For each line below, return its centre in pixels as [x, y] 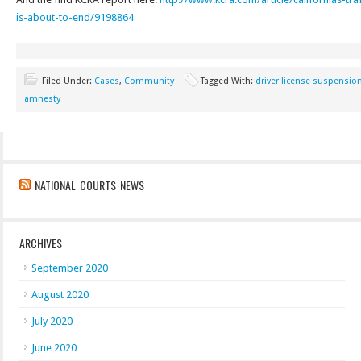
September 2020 [70, 268]
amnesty [42, 99]
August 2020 [60, 295]
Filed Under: [68, 81]
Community [149, 81]
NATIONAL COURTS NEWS [89, 185]
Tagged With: [228, 81]
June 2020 [54, 348]
